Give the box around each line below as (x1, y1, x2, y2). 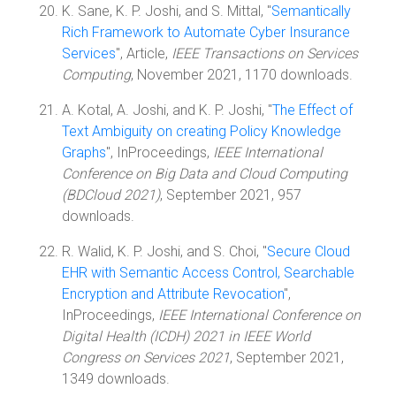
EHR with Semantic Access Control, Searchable (62, 264, 354, 281)
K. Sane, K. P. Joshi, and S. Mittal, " (62, 3, 271, 19)
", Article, (116, 45, 171, 62)
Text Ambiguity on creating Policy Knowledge (62, 123, 341, 140)
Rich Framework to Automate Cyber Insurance (62, 24, 350, 41)
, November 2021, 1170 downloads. (131, 66, 353, 83)
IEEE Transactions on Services (171, 45, 358, 62)
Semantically (271, 3, 351, 19)
